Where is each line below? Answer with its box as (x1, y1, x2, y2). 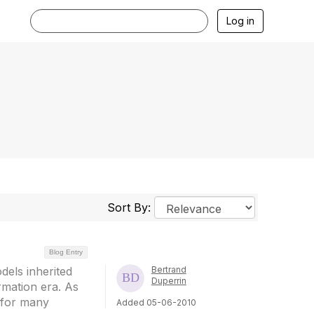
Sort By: (107, 200, 154, 214)
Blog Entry (48, 248, 83, 256)
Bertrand (151, 264, 186, 275)
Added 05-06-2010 (116, 297, 196, 308)
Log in (226, 15, 254, 27)
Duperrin (151, 275, 186, 286)
